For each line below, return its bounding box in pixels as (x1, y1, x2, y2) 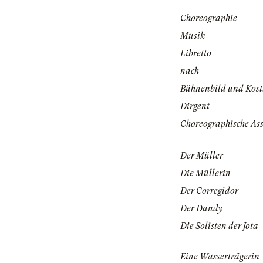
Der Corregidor (180, 186, 238, 197)
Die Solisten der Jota (180, 221, 258, 232)
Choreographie (180, 13, 237, 24)
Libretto (180, 48, 211, 59)
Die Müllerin (180, 168, 231, 179)
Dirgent (180, 101, 210, 112)
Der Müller (180, 150, 223, 161)
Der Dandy (180, 203, 222, 214)
